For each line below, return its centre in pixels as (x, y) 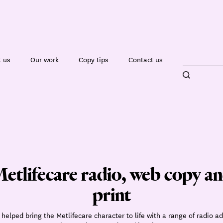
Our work (45, 59)
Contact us (146, 59)
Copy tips (94, 59)
